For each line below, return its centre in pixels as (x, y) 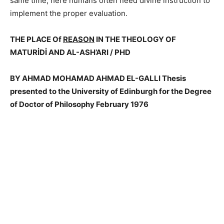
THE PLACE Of (36, 39)
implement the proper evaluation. (69, 13)
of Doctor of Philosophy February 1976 (79, 104)
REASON (79, 39)
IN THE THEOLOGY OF (135, 39)
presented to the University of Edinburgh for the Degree (111, 91)
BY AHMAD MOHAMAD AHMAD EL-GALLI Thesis (98, 78)
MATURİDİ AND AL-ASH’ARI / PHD (70, 52)
